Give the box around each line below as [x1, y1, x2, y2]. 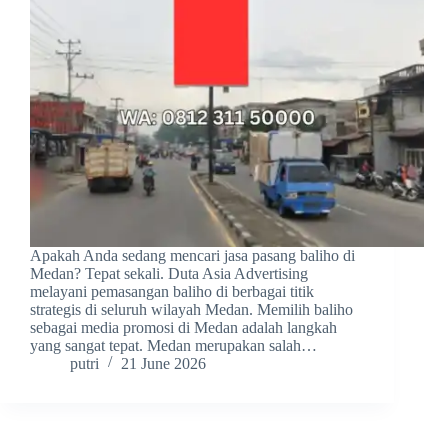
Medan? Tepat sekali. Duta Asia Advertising [30, 265, 308, 283]
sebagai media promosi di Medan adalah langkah [30, 319, 337, 337]
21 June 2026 [121, 355, 206, 373]
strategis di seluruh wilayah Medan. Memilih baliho [30, 301, 353, 319]
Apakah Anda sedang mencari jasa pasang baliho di [30, 247, 355, 265]
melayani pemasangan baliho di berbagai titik [30, 283, 314, 301]
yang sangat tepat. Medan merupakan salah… [30, 337, 317, 355]
